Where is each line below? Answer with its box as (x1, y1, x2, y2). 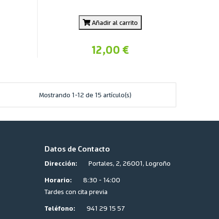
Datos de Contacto (44, 143, 110, 153)
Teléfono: (44, 203, 75, 212)
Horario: (44, 175, 72, 184)
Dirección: (44, 158, 77, 167)
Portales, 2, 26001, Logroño (88, 158, 171, 167)
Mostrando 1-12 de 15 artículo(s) (39, 90, 132, 99)
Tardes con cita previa (44, 187, 108, 196)
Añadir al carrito (90, 18, 138, 26)
